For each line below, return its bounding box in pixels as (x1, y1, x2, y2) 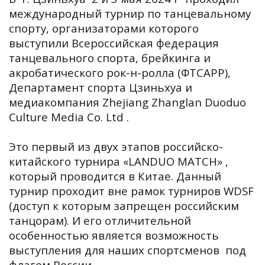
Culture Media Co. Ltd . (9, 109, 129, 124)
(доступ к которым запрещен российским (9, 198, 239, 213)
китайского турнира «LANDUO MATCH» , (9, 154, 228, 169)
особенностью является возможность (9, 228, 219, 243)
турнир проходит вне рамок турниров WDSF (9, 183, 254, 198)
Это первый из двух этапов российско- (9, 139, 223, 154)
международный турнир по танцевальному (9, 6, 251, 21)
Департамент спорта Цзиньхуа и (9, 80, 192, 95)
